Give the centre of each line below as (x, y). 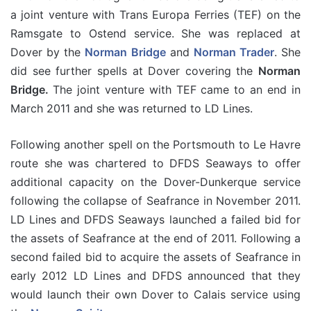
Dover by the (48, 52)
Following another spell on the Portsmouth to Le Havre (155, 144)
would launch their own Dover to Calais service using (155, 294)
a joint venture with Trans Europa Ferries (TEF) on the (155, 14)
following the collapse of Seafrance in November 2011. (155, 200)
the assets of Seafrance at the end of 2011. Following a (155, 238)
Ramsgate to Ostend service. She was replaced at (155, 33)
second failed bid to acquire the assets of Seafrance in (155, 257)
